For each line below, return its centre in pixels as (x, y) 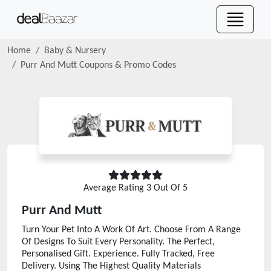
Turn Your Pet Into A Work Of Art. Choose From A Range (131, 230)
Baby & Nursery (75, 51)
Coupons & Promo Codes (126, 65)
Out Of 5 (169, 188)
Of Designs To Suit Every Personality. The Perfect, (118, 242)
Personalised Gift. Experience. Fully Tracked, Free (118, 254)
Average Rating (115, 188)
